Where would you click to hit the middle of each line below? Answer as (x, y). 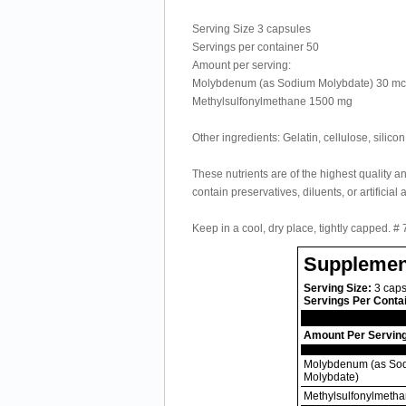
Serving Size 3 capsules (251, 29)
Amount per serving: (242, 65)
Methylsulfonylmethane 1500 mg (272, 101)
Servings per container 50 (256, 47)
